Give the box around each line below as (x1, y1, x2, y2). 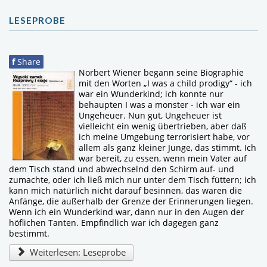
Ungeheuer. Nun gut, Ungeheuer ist (79, 109, 222, 121)
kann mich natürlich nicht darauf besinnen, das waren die (9, 184, 242, 196)
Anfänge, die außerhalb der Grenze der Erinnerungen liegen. (9, 195, 253, 207)
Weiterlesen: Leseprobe (27, 246, 126, 259)
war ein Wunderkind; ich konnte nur (79, 88, 223, 100)
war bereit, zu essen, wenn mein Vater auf (79, 152, 247, 164)
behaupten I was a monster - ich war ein (79, 98, 240, 110)
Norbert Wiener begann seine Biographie (79, 66, 244, 78)
